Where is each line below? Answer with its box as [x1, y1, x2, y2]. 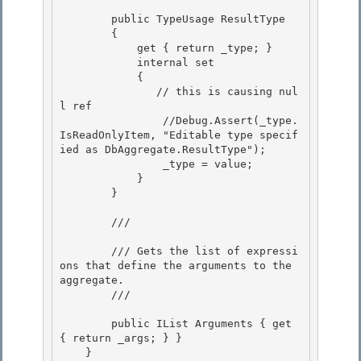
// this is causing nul [60, 85, 156, 98]
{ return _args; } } [60, 332, 189, 345]
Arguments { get [189, 317, 292, 330]
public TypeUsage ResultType [60, 13, 111, 26]
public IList [111, 317, 189, 330]
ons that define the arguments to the [60, 259, 292, 272]
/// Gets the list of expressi [60, 245, 111, 258]
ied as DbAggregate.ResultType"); [60, 143, 266, 156]
